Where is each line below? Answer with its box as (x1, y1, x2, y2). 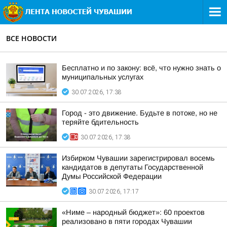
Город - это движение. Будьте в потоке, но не (62, 109, 217, 117)
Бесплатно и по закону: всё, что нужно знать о (62, 64, 221, 72)
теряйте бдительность (62, 118, 139, 126)
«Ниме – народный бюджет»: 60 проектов (62, 208, 205, 216)
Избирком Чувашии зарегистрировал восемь (62, 154, 215, 162)
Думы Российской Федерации (62, 172, 162, 180)
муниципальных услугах (62, 73, 143, 81)
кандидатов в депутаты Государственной (62, 163, 203, 171)
